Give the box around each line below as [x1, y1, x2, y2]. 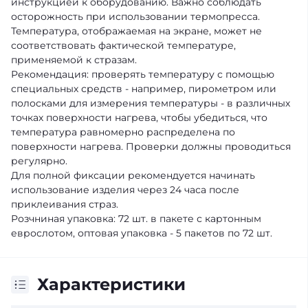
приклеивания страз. [11, 198, 118, 210]
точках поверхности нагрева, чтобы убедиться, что [11, 111, 267, 124]
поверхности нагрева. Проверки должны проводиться [11, 140, 291, 153]
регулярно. [11, 155, 67, 167]
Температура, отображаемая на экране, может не [11, 25, 262, 37]
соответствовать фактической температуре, [11, 39, 236, 52]
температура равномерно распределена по [11, 126, 235, 138]
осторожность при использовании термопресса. [11, 10, 260, 23]
